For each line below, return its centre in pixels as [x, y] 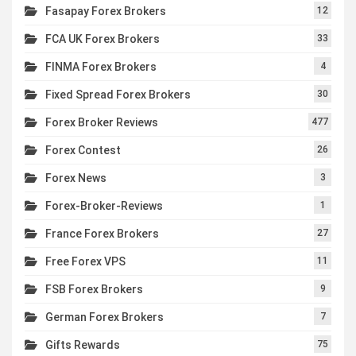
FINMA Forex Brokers [101, 66]
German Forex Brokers [104, 317]
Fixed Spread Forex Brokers [118, 94]
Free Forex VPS [85, 261]
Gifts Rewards [83, 344]
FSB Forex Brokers [94, 289]
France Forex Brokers [102, 233]
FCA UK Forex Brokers [103, 39]
